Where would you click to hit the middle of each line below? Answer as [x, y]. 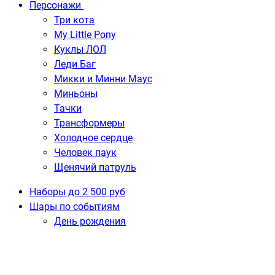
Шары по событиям [75, 207]
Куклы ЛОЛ [80, 49]
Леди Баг [75, 64]
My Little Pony [85, 35]
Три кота [74, 20]
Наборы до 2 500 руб [77, 192]
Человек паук [85, 153]
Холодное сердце [93, 138]
